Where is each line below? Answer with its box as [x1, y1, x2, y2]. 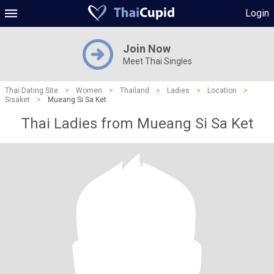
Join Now [122, 42, 171, 55]
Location [207, 86, 237, 95]
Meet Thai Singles [122, 56, 192, 66]
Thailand [120, 86, 149, 95]
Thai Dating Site [5, 86, 58, 95]
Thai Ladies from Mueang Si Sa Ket [21, 115, 253, 132]
